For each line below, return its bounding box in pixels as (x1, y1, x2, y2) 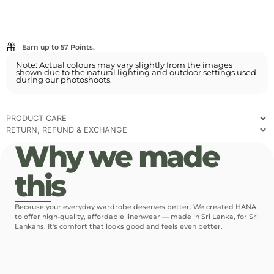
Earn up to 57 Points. (22, 42, 95, 51)
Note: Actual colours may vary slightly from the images (16, 60, 232, 70)
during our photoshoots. (16, 75, 112, 84)
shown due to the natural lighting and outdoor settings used (16, 67, 256, 77)
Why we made (15, 138, 219, 174)
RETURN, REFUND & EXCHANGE (6, 125, 127, 135)
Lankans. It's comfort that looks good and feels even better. (15, 221, 223, 231)
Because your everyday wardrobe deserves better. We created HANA (15, 202, 256, 211)
